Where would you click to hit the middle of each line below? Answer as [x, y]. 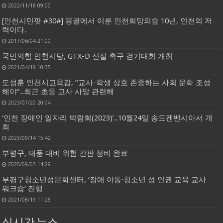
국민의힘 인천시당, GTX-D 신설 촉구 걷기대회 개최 [88, 56]
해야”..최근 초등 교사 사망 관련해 [58, 91]
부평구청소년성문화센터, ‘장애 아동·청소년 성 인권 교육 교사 [104, 179]
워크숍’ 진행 [23, 188]
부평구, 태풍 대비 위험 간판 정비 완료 [65, 153]
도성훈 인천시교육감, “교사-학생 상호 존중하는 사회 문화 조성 [107, 82]
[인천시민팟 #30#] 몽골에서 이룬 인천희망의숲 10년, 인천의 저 [107, 21]
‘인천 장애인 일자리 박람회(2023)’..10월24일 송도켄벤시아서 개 [108, 118]
